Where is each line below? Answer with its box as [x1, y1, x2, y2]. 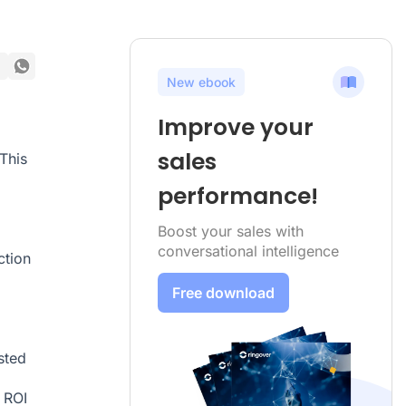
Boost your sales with [158, 221, 304, 240]
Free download [172, 283, 275, 302]
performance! [158, 179, 318, 212]
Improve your [158, 111, 314, 143]
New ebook [167, 73, 236, 90]
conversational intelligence [158, 241, 339, 260]
